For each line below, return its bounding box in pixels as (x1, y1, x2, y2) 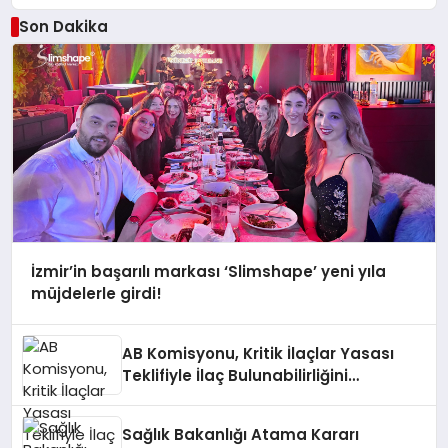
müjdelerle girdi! (30, 283, 162, 305)
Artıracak (122, 387, 198, 408)
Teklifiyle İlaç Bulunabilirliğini (122, 365, 349, 386)
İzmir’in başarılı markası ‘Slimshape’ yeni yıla (30, 261, 386, 283)
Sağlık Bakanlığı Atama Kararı (122, 424, 360, 445)
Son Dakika (18, 15, 108, 37)
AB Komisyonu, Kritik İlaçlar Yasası (122, 343, 395, 364)
